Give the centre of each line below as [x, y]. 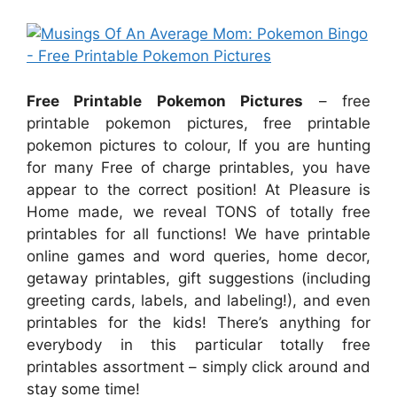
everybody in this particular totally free [198, 344]
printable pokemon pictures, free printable [198, 123]
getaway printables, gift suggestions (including [198, 278]
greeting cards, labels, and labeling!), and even [198, 300]
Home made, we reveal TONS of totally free [198, 211]
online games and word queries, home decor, [198, 256]
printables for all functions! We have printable [198, 234]
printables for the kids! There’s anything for [198, 322]
